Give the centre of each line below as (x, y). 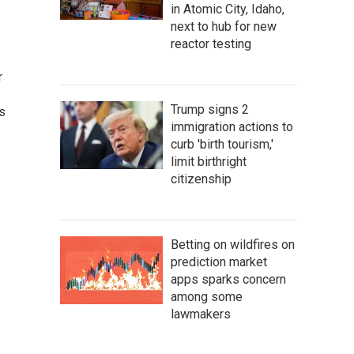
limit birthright (209, 161)
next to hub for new (224, 26)
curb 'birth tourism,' (222, 144)
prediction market (219, 262)
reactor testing (211, 43)
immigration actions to (232, 126)
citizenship (201, 179)
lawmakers (201, 314)
